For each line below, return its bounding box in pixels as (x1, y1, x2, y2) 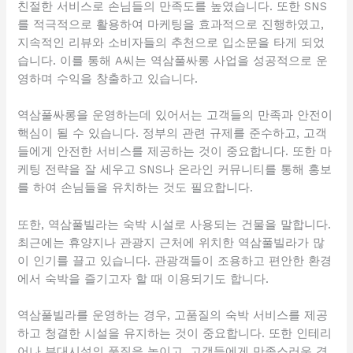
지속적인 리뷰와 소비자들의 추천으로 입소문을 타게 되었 (17, 35, 325, 50)
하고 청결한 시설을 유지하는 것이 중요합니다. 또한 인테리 (17, 326, 333, 340)
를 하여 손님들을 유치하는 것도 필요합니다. (17, 180, 254, 195)
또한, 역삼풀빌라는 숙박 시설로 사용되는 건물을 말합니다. (17, 217, 332, 232)
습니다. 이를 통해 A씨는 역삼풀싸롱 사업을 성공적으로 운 (17, 53, 329, 68)
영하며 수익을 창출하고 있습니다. (17, 71, 199, 86)
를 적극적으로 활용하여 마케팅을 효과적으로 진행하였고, (17, 17, 325, 32)
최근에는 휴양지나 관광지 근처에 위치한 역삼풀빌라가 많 (17, 235, 325, 250)
